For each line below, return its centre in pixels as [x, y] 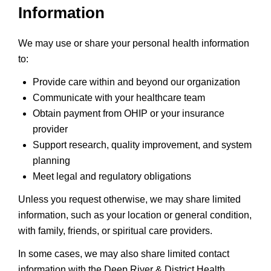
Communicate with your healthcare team [119, 98]
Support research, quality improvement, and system [142, 145]
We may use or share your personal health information [134, 43]
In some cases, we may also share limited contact [124, 254]
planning [51, 161]
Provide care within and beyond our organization [136, 82]
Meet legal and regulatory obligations [112, 176]
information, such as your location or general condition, [135, 215]
